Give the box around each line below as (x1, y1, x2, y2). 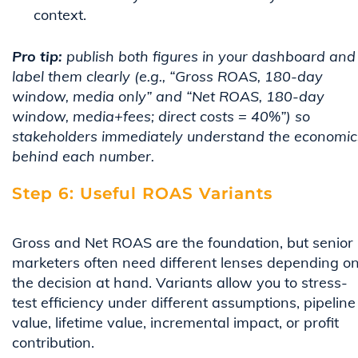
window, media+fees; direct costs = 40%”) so (12, 107, 310, 126)
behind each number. (12, 147, 158, 166)
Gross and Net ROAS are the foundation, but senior (12, 233, 353, 253)
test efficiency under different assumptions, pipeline (12, 293, 356, 312)
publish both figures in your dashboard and (62, 47, 356, 66)
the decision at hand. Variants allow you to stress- (12, 273, 348, 292)
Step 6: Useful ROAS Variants (12, 184, 272, 204)
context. (34, 6, 86, 25)
